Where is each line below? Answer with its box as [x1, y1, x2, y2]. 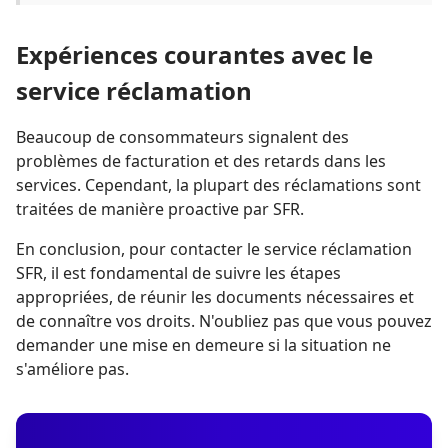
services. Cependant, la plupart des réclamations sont [16, 174, 421, 197]
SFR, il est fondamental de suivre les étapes [16, 262, 341, 285]
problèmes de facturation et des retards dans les [16, 150, 386, 173]
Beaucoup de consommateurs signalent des [16, 126, 349, 149]
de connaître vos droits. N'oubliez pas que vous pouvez [16, 310, 432, 333]
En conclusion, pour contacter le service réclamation [16, 238, 412, 261]
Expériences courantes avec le [16, 38, 373, 72]
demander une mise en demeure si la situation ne [16, 334, 391, 357]
